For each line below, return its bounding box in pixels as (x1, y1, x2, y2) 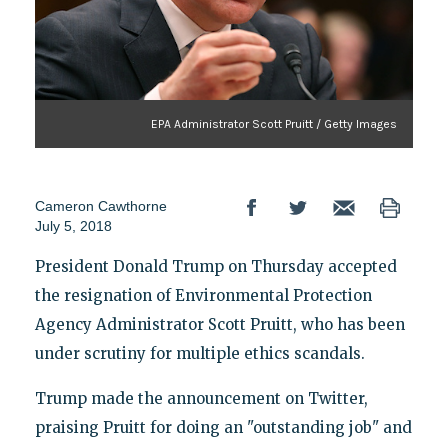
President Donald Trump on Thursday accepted (34, 256, 397, 276)
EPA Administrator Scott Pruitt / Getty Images (151, 116, 398, 131)
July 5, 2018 (34, 217, 112, 234)
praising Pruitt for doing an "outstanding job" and (34, 417, 412, 437)
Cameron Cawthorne (34, 197, 167, 214)
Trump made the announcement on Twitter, (34, 388, 368, 408)
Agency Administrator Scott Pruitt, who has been (34, 314, 405, 334)
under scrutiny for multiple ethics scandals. (34, 343, 365, 363)
